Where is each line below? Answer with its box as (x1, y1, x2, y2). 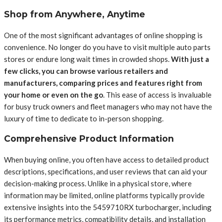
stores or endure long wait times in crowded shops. (4, 54, 171, 63)
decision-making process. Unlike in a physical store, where (4, 178, 192, 188)
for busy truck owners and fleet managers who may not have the (4, 102, 212, 111)
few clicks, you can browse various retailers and (4, 66, 168, 75)
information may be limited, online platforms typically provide (4, 190, 205, 200)
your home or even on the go (4, 90, 103, 99)
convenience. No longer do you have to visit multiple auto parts (4, 42, 211, 52)
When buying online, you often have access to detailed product (4, 155, 209, 164)
